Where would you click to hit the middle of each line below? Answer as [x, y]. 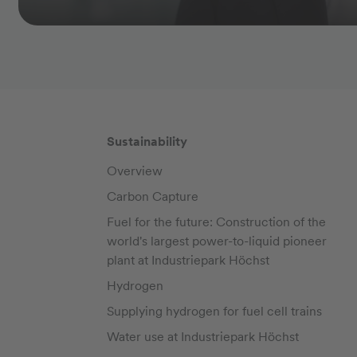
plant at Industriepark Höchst [188, 260]
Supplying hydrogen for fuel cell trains [214, 311]
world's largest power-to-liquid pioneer [216, 241]
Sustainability [147, 141]
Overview [134, 171]
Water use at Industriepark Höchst [202, 336]
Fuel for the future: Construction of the [216, 222]
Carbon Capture [152, 196]
